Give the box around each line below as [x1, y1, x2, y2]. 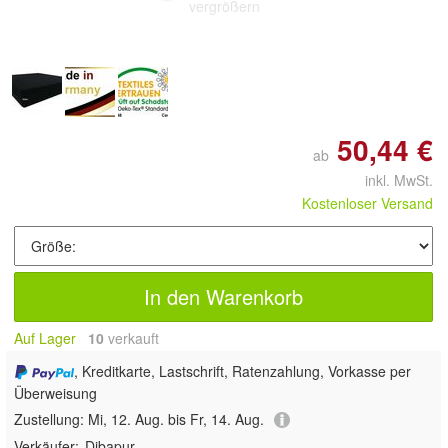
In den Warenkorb [144, 282, 303, 312]
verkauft [104, 328, 159, 349]
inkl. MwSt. [349, 170, 433, 191]
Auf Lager [14, 328, 76, 349]
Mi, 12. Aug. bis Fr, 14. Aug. [88, 408, 264, 429]
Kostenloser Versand [302, 193, 433, 214]
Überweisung [14, 382, 97, 403]
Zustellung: [14, 408, 88, 429]
